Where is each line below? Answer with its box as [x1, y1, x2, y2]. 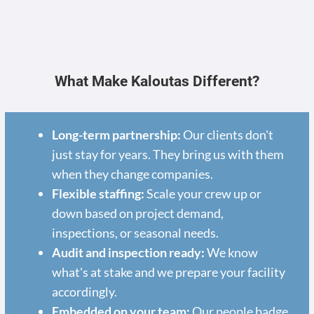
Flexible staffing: [51, 185, 144, 201]
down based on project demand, [51, 205, 224, 221]
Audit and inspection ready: [51, 244, 205, 260]
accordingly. [51, 283, 117, 299]
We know [204, 244, 258, 260]
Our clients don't [180, 126, 273, 142]
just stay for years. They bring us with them [51, 146, 284, 162]
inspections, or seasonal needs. [51, 224, 219, 240]
